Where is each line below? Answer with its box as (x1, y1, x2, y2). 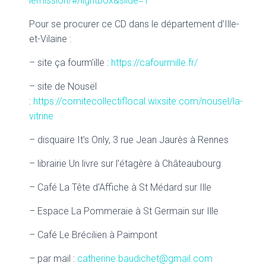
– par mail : (29, 253, 77, 264)
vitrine (29, 110, 53, 122)
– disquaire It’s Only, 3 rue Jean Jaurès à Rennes (29, 134, 229, 145)
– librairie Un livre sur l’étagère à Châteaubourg (29, 158, 221, 169)
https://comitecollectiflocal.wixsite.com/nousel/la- (33, 96, 243, 107)
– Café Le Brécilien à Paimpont (29, 229, 157, 240)
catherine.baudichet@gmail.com (77, 253, 213, 264)
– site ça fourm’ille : (29, 57, 111, 68)
